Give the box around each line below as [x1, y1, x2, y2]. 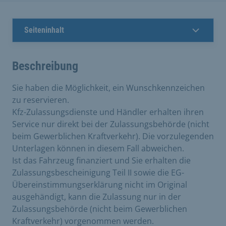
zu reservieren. [12, 94, 69, 105]
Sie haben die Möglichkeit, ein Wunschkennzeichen [12, 82, 205, 93]
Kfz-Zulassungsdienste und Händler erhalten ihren [12, 106, 204, 118]
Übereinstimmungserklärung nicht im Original [12, 179, 187, 190]
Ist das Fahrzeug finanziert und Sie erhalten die [12, 154, 191, 166]
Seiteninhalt [24, 25, 64, 35]
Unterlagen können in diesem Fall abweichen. [12, 142, 184, 154]
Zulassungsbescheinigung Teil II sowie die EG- [12, 166, 184, 178]
